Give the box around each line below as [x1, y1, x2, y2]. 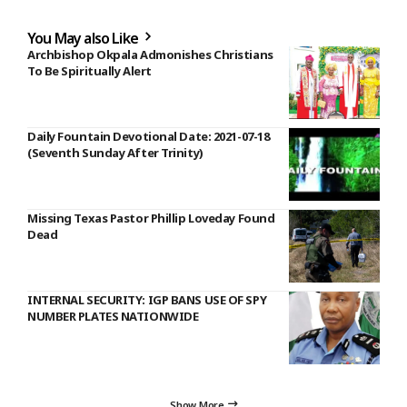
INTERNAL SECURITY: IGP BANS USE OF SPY [27, 292, 267, 309]
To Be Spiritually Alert [27, 63, 152, 80]
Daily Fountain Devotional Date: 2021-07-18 [27, 128, 270, 145]
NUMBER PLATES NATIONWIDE [27, 308, 199, 325]
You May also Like [27, 28, 142, 49]
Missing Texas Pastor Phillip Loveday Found [27, 210, 275, 227]
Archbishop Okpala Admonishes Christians [27, 46, 273, 64]
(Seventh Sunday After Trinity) [27, 144, 203, 162]
